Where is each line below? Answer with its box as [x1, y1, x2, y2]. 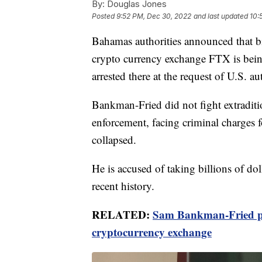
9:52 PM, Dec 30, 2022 [116, 12, 191, 21]
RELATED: [92, 206, 153, 223]
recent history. [92, 178, 154, 194]
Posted [92, 12, 116, 21]
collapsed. [92, 132, 136, 147]
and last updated [194, 12, 248, 21]
